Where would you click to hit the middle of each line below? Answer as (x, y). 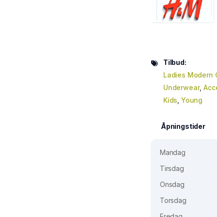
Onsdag (172, 185)
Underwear (182, 88)
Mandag (173, 153)
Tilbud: (175, 62)
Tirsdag (172, 169)
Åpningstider (183, 126)
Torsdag (173, 201)
